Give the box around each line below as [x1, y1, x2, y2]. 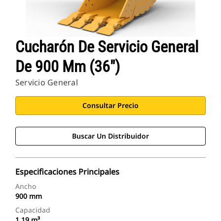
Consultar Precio [82, 101, 139, 110]
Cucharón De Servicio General [15, 37, 198, 57]
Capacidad [15, 205, 50, 215]
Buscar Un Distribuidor [72, 131, 149, 141]
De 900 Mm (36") [15, 57, 120, 76]
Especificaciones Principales [15, 166, 119, 178]
